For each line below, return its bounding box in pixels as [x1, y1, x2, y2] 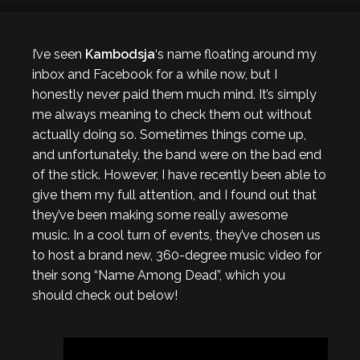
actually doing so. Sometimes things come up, [32, 127, 306, 142]
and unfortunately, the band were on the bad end [32, 147, 321, 162]
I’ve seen [32, 47, 85, 62]
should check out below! [32, 288, 178, 303]
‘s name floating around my [155, 47, 317, 62]
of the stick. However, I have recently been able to [32, 167, 326, 182]
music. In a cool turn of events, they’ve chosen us [32, 227, 321, 243]
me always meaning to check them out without [32, 107, 312, 122]
